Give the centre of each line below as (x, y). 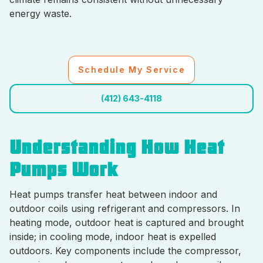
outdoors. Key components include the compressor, (125, 251)
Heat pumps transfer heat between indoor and (113, 194)
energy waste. (41, 14)
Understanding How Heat (117, 148)
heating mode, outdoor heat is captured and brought (127, 222)
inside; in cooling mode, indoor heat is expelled (113, 237)
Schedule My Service (131, 70)
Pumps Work (63, 170)
